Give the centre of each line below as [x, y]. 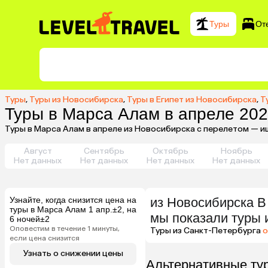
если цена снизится [45, 238]
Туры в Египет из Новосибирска [192, 99]
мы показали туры [205, 218]
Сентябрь [104, 151]
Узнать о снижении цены [73, 254]
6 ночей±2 [30, 219]
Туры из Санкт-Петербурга [205, 230]
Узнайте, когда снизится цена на [73, 200]
